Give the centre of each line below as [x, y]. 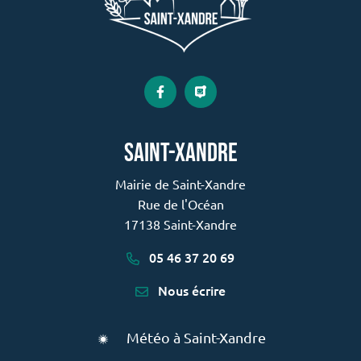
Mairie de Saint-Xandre [180, 183]
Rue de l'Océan [180, 203]
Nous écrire [190, 290]
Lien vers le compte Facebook [244, 99]
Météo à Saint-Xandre [196, 337]
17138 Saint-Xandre [180, 224]
